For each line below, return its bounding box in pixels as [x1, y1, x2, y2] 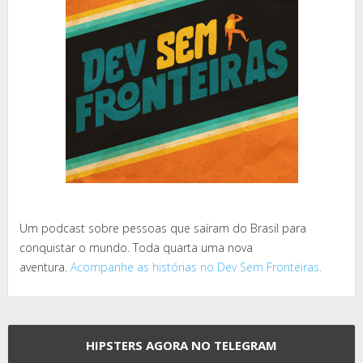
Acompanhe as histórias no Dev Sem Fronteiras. [70, 258, 322, 275]
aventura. [19, 258, 70, 275]
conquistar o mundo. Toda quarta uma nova [19, 239, 253, 255]
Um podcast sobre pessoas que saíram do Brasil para [19, 220, 306, 236]
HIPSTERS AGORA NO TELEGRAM [86, 336, 277, 353]
